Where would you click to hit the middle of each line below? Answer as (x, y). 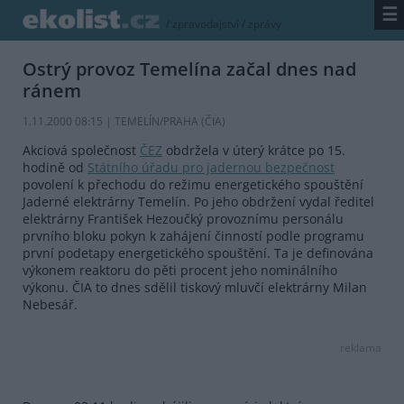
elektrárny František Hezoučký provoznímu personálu (183, 219)
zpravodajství (206, 24)
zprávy (265, 24)
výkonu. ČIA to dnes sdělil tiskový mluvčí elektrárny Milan (195, 288)
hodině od (55, 168)
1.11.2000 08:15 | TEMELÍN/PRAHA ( (114, 122)
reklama (361, 348)
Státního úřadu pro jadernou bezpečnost (211, 168)
